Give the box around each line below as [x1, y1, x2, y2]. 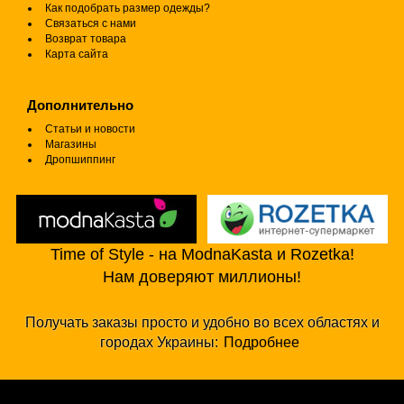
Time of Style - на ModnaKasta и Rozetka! [50, 245, 354, 264]
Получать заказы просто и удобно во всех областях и [24, 315, 380, 331]
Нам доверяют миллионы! [103, 268, 301, 287]
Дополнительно [27, 97, 133, 114]
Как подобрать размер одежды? [45, 2, 210, 15]
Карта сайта [45, 48, 108, 61]
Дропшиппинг [45, 153, 115, 167]
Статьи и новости [45, 123, 135, 136]
